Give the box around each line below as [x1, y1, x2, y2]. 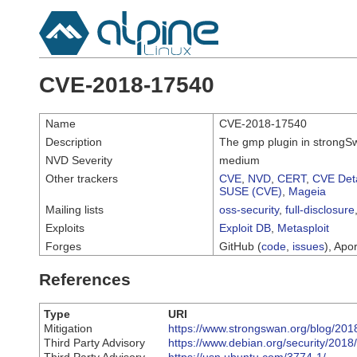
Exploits [45, 221, 84, 234]
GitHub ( [219, 239, 261, 253]
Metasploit [277, 221, 329, 234]
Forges [45, 239, 81, 253]
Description [45, 135, 102, 148]
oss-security [219, 202, 279, 216]
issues [292, 239, 324, 253]
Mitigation [44, 322, 92, 335]
